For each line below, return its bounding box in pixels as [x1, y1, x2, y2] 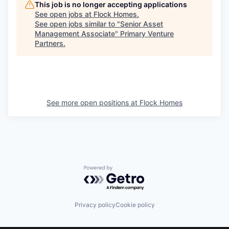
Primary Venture [120, 29, 174, 38]
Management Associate [35, 29, 115, 38]
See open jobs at [35, 10, 94, 19]
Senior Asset [120, 19, 163, 29]
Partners [35, 39, 63, 48]
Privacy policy [74, 200, 116, 209]
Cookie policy [115, 200, 155, 209]
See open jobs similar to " [35, 19, 120, 29]
